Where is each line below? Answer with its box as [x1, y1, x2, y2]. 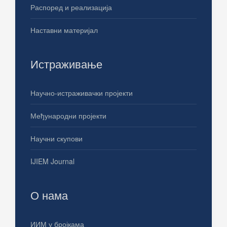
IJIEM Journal [30, 156, 74, 167]
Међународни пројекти [30, 110, 106, 121]
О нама [30, 187, 68, 203]
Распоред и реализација [30, 2, 112, 13]
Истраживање [30, 56, 102, 72]
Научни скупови [30, 133, 83, 144]
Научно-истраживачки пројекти [30, 88, 133, 98]
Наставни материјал [30, 25, 98, 35]
